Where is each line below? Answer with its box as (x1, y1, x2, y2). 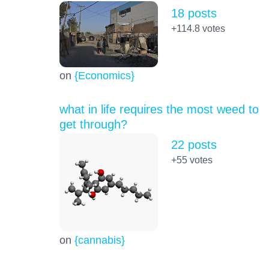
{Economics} (74, 68, 134, 82)
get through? (59, 117, 127, 131)
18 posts (171, 6, 217, 20)
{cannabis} (74, 233, 125, 246)
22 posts (171, 138, 217, 151)
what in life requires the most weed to (59, 102, 259, 116)
